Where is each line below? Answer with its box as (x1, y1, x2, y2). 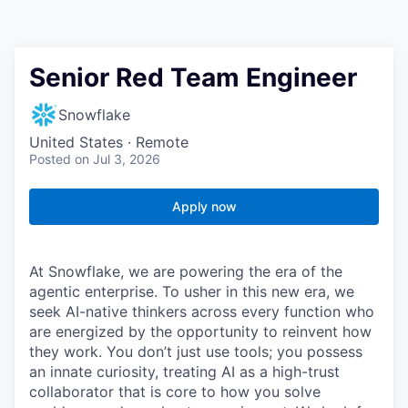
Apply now (171, 199, 237, 215)
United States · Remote (29, 133, 189, 152)
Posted (29, 151, 71, 168)
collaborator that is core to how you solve (29, 382, 321, 402)
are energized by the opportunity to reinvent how (29, 322, 372, 342)
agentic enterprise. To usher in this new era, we (29, 282, 354, 301)
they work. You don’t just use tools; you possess (29, 342, 362, 362)
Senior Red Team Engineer (29, 62, 357, 94)
